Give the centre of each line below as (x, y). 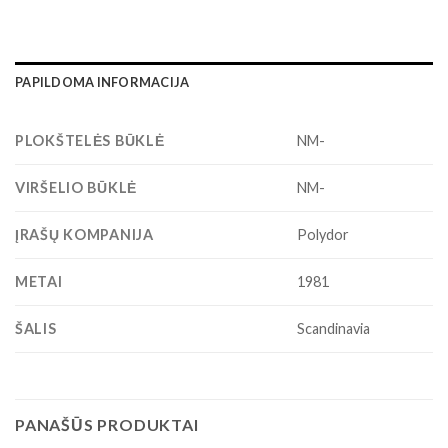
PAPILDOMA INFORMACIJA (102, 82)
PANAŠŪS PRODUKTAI (107, 425)
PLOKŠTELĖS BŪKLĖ (90, 141)
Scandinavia (334, 329)
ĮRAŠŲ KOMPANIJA (84, 235)
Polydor (323, 235)
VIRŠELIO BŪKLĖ (76, 188)
